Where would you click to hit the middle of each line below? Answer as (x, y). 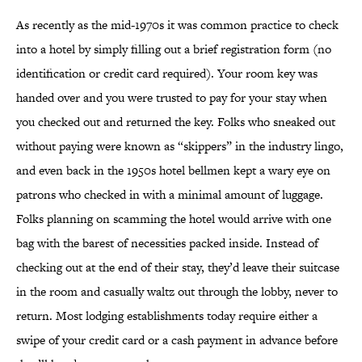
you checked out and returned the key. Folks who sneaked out (176, 122)
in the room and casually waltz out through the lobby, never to (177, 292)
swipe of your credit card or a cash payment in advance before (177, 340)
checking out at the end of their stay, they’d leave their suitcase (178, 267)
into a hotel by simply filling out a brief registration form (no (174, 49)
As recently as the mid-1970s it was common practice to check (177, 25)
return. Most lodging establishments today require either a (167, 316)
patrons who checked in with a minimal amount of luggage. (170, 195)
